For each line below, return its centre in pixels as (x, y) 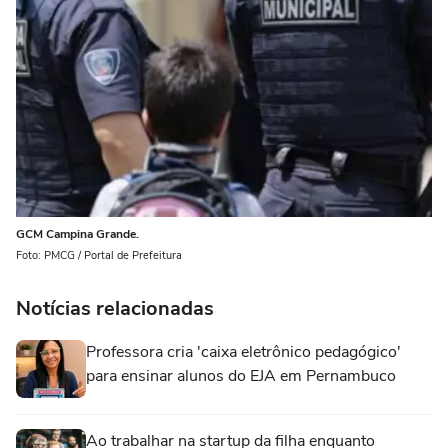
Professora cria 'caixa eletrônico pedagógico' (243, 352)
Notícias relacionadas (115, 308)
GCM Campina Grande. (77, 234)
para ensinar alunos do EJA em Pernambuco (241, 376)
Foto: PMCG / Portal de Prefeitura (99, 255)
